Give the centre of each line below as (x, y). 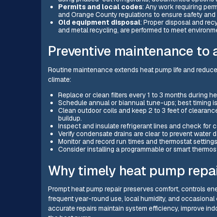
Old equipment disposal (99, 22)
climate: (60, 80)
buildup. (70, 118)
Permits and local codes (100, 7)
